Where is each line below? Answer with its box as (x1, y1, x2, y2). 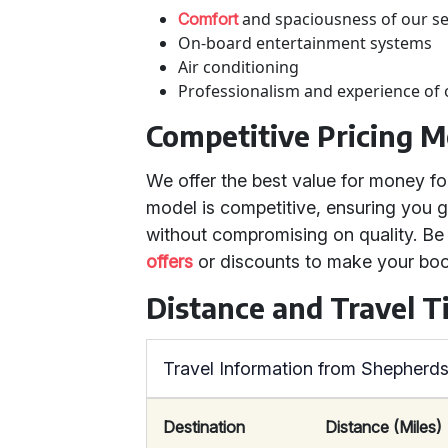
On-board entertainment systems (178, 32, 433, 54)
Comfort (178, 9, 239, 29)
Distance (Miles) (325, 417, 443, 437)
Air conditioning (178, 56, 300, 78)
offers (146, 251, 194, 272)
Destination (163, 417, 246, 437)
